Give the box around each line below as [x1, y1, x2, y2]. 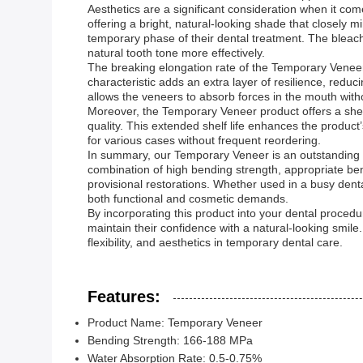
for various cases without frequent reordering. [88, 134, 321, 147]
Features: [88, 288, 160, 305]
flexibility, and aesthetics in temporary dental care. [88, 236, 343, 249]
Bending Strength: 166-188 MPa [88, 334, 253, 347]
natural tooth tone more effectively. [88, 46, 265, 59]
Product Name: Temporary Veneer [88, 316, 263, 329]
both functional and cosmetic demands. [88, 192, 288, 205]
